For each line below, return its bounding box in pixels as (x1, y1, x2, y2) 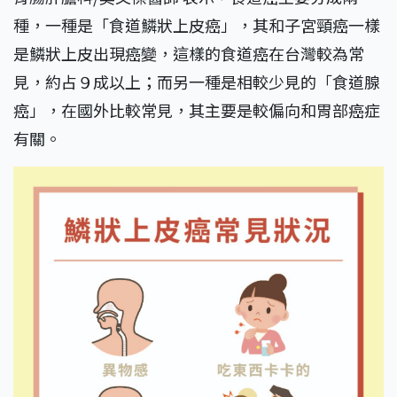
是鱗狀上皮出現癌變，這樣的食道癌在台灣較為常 (13, 42, 364, 66)
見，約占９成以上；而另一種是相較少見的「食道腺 (13, 70, 380, 94)
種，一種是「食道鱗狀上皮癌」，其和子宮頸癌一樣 (13, 13, 380, 37)
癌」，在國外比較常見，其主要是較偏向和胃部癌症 (13, 98, 380, 122)
